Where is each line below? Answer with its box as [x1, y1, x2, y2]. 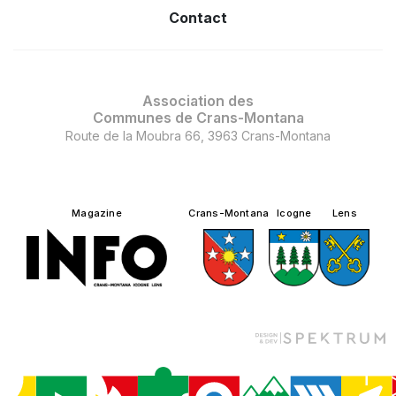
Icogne [277, 206, 312, 219]
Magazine [72, 206, 122, 219]
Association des [142, 91, 254, 110]
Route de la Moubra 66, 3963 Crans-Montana [65, 127, 331, 143]
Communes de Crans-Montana [92, 108, 304, 126]
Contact [169, 8, 227, 27]
